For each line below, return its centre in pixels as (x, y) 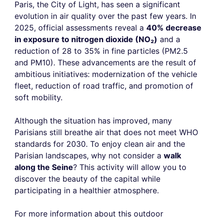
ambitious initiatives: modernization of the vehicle (106, 74)
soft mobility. (39, 98)
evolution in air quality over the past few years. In (105, 16)
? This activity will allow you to (130, 167)
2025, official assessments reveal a (80, 28)
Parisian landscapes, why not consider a (89, 156)
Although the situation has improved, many (93, 121)
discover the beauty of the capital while (87, 179)
